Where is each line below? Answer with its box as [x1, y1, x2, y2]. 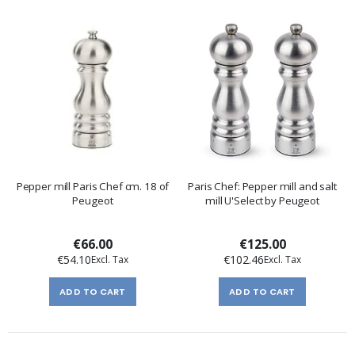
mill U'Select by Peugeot [205, 193, 319, 208]
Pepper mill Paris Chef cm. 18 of [16, 179, 170, 194]
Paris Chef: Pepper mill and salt [188, 179, 337, 194]
